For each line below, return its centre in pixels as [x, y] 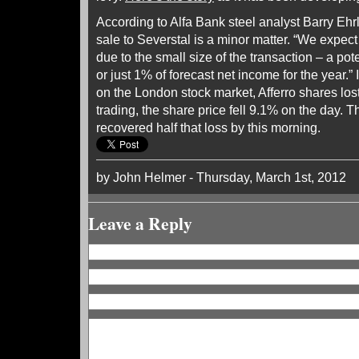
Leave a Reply [140, 223]
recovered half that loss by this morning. [208, 127]
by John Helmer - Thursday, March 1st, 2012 [221, 177]
